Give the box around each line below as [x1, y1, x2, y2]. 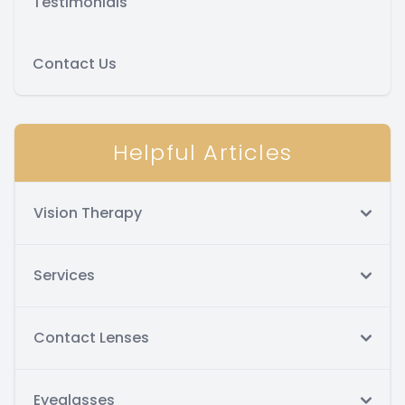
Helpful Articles [112, 137, 293, 167]
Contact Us [33, 52, 117, 74]
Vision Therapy [33, 202, 142, 223]
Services [33, 264, 95, 286]
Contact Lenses [33, 326, 149, 348]
